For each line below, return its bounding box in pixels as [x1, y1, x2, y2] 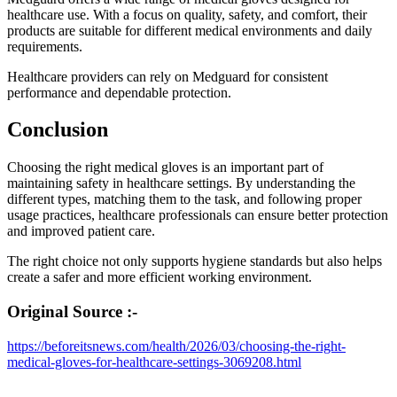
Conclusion [7, 118, 108, 142]
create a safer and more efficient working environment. [7, 269, 312, 285]
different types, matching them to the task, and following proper [7, 191, 362, 207]
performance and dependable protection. [7, 84, 231, 100]
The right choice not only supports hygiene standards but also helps [7, 253, 382, 269]
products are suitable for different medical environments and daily [7, 22, 372, 38]
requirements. [7, 38, 82, 54]
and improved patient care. [7, 223, 155, 239]
